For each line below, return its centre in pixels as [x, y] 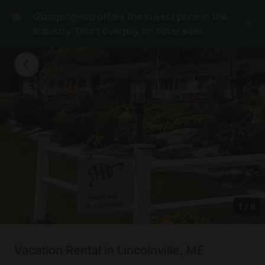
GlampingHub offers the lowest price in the [130, 17]
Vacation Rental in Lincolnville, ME [109, 250]
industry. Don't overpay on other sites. [120, 31]
